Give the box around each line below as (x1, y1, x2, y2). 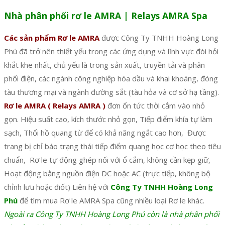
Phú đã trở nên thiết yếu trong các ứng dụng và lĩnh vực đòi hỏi (4, 46, 218, 57)
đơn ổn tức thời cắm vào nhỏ (105, 100, 205, 111)
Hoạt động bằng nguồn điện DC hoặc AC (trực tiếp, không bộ (4, 168, 210, 179)
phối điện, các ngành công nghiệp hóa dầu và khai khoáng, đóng (4, 73, 218, 84)
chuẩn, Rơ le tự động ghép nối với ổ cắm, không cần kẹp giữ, (4, 155, 210, 165)
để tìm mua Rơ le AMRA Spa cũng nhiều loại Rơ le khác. (18, 195, 204, 206)
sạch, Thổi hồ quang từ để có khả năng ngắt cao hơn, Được (4, 128, 206, 138)
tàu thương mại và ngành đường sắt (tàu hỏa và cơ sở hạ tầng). (4, 87, 219, 97)
